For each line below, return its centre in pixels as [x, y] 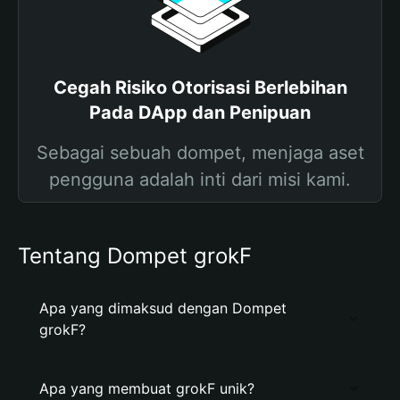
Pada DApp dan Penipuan [200, 112]
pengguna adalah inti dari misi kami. [200, 179]
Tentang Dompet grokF [135, 256]
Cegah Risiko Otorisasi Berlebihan [200, 87]
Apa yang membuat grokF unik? [147, 388]
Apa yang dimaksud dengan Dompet [163, 308]
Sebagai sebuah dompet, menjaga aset [200, 153]
